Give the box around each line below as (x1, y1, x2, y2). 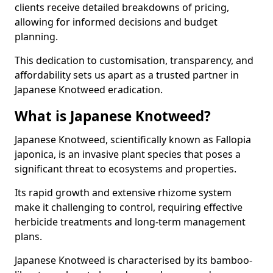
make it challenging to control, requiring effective (15, 200, 243, 214)
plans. (15, 230, 42, 243)
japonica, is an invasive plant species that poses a (15, 147, 241, 161)
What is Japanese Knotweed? (15, 107, 211, 126)
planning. (15, 30, 60, 43)
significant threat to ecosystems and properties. (15, 162, 236, 175)
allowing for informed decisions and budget (15, 15, 218, 29)
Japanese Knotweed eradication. (15, 83, 163, 96)
